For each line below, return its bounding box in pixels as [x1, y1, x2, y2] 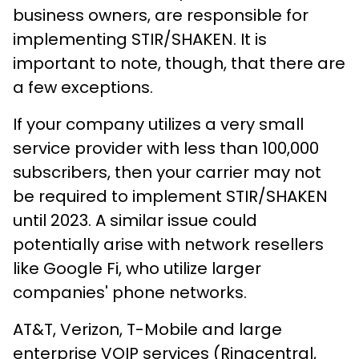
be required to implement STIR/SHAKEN [13, 184, 328, 208]
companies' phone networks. [13, 280, 251, 304]
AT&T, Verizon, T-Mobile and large [13, 317, 282, 341]
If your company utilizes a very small [13, 112, 304, 135]
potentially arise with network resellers [13, 232, 324, 256]
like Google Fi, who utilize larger [13, 256, 261, 280]
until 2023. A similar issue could [13, 208, 257, 232]
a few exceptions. [13, 75, 153, 99]
